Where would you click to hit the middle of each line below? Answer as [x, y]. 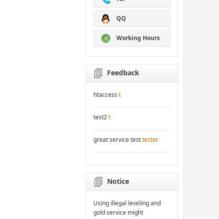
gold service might [119, 213]
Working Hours [137, 38]
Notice [118, 181]
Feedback [123, 73]
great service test [117, 140]
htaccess [106, 95]
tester [151, 140]
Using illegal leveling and [127, 203]
